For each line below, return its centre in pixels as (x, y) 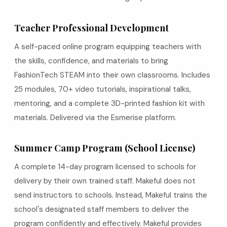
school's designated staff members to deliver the (102, 209)
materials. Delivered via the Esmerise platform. (95, 118)
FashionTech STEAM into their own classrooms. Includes (112, 75)
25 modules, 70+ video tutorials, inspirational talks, (103, 89)
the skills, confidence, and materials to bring (91, 61)
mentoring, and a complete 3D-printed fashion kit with (109, 103)
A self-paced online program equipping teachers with (108, 47)
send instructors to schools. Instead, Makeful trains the (111, 195)
